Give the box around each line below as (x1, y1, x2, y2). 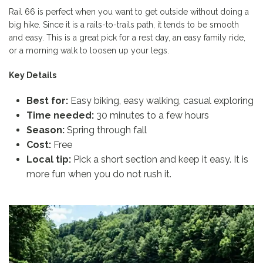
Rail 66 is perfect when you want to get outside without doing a (9, 6, 249, 16)
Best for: (26, 95, 68, 106)
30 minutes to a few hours (94, 109, 209, 121)
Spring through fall (65, 124, 147, 136)
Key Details (9, 70, 56, 80)
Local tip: (26, 153, 71, 165)
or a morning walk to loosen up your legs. (9, 45, 169, 55)
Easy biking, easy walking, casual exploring (68, 95, 254, 106)
